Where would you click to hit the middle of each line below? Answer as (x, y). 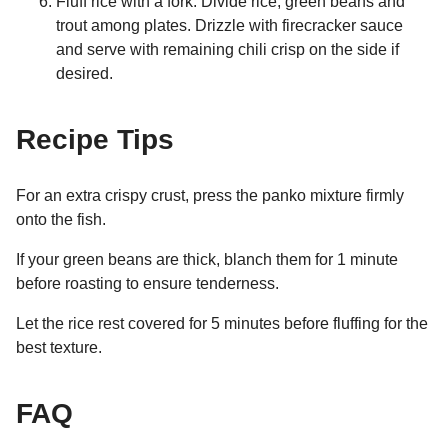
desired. (84, 73)
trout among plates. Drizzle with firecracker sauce (229, 25)
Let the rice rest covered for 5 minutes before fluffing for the (222, 323)
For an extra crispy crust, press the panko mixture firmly (210, 195)
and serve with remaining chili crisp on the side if (227, 49)
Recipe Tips (95, 139)
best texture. (59, 347)
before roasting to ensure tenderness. (147, 283)
